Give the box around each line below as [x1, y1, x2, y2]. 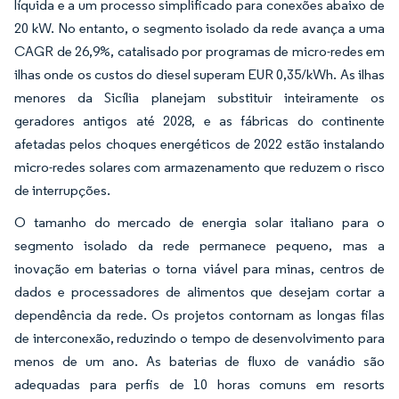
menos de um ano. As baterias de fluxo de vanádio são [14, 352, 385, 370]
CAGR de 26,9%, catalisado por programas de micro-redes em [14, 42, 385, 60]
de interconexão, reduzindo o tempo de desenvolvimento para [14, 329, 385, 346]
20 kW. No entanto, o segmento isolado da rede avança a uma [14, 19, 385, 37]
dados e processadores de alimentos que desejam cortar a [14, 282, 385, 300]
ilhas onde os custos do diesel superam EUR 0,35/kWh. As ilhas [14, 65, 385, 83]
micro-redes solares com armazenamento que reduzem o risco [14, 158, 385, 175]
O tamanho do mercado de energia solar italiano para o [14, 213, 385, 231]
